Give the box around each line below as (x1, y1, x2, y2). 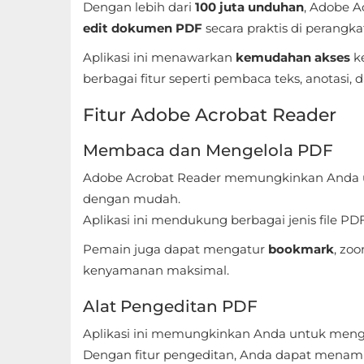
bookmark (268, 241, 334, 257)
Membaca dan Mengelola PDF (83, 141, 333, 160)
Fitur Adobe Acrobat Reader (83, 104, 336, 126)
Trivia (26, 287, 58, 302)
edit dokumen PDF (83, 20, 202, 36)
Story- (26, 188, 62, 203)
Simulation (26, 76, 92, 91)
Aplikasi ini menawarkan (83, 50, 236, 65)
